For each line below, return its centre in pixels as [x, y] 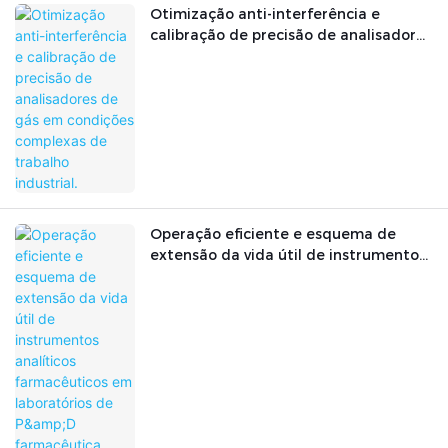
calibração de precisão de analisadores [291, 35]
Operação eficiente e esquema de [273, 234]
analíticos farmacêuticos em [253, 276]
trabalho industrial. [219, 77]
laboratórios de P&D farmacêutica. [275, 297]
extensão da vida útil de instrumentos [288, 255]
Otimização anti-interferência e [265, 14]
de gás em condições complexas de [278, 56]
